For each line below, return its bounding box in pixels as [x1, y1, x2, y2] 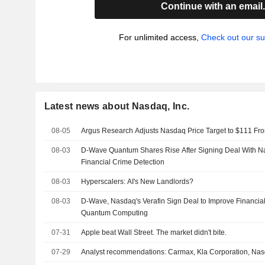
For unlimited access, [118, 33, 201, 42]
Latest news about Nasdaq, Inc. [44, 101, 190, 111]
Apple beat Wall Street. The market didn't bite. [81, 228, 227, 237]
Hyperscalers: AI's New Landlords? [81, 177, 194, 186]
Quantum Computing [81, 209, 148, 217]
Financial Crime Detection [81, 158, 165, 166]
